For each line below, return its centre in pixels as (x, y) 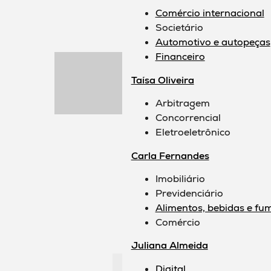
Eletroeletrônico (193, 132)
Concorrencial (188, 118)
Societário (179, 28)
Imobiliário (180, 178)
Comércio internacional (210, 13)
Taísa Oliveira (162, 80)
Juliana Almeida (169, 246)
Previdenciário (189, 193)
